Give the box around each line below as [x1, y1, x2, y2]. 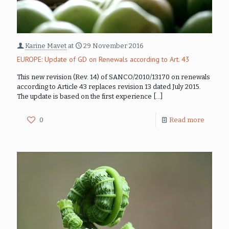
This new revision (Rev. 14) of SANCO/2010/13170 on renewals [17, 73, 210, 81]
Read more [169, 116, 204, 124]
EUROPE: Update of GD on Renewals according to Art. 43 [17, 55, 190, 64]
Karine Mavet [25, 42, 66, 50]
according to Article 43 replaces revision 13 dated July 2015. [17, 83, 201, 91]
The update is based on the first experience [17, 93, 152, 101]
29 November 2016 [83, 42, 144, 50]
